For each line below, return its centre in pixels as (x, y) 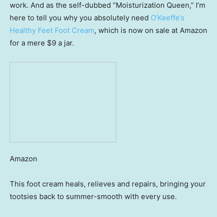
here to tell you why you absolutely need (80, 18)
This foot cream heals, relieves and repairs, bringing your (108, 184)
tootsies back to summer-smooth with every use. (93, 197)
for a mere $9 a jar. (42, 43)
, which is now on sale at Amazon (151, 31)
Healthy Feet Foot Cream (52, 31)
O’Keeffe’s (168, 18)
